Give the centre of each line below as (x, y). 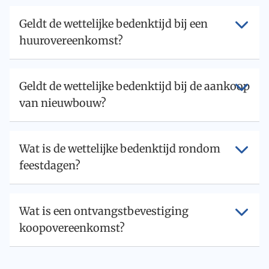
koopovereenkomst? (72, 228)
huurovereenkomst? (71, 40)
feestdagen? (50, 165)
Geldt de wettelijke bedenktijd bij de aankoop (134, 86)
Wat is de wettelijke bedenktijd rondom (120, 148)
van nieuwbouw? (63, 103)
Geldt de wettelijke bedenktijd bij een (113, 23)
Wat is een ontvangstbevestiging (104, 211)
